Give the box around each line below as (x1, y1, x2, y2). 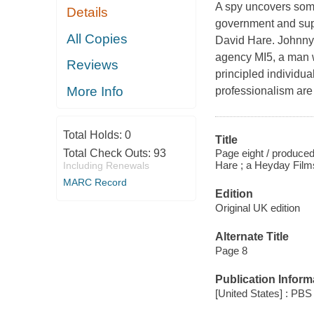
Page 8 (214, 244, 247, 257)
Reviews (67, 57, 119, 73)
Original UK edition (214, 201, 300, 214)
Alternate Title (214, 231, 289, 243)
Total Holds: (62, 129, 125, 142)
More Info (67, 83, 124, 99)
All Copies (67, 31, 128, 46)
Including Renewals (62, 160, 149, 172)
